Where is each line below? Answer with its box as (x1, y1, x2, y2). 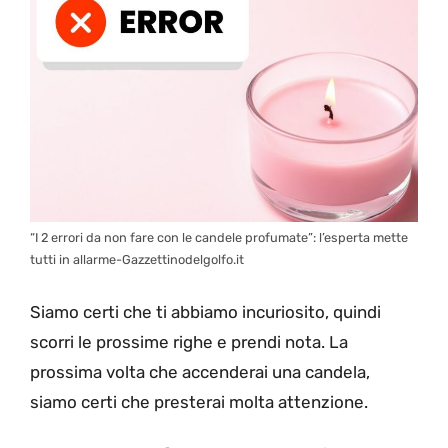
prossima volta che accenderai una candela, (30, 361, 370, 382)
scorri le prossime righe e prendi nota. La (30, 331, 348, 352)
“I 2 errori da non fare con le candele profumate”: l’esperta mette (30, 230, 408, 246)
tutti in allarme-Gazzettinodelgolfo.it (30, 252, 244, 268)
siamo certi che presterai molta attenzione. (30, 391, 368, 412)
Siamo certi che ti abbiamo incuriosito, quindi (30, 301, 381, 322)
